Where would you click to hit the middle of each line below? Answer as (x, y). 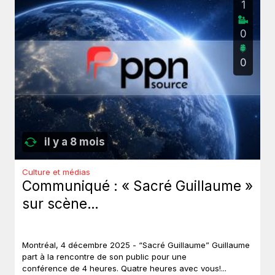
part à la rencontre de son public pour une (104, 257)
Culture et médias (56, 172)
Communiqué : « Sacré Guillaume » (137, 186)
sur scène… (60, 204)
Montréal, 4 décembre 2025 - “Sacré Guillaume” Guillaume (136, 245)
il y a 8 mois (75, 142)
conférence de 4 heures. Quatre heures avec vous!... (124, 269)
